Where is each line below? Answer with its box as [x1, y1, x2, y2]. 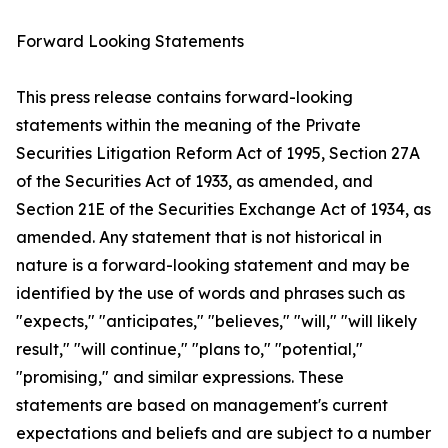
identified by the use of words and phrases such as [16, 283, 405, 304]
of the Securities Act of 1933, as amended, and [16, 171, 373, 192]
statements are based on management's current [16, 395, 388, 416]
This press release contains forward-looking [16, 87, 353, 108]
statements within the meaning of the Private [16, 115, 361, 136]
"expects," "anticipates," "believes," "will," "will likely [16, 311, 417, 332]
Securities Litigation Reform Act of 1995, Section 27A [16, 143, 420, 164]
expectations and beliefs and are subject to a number [16, 423, 431, 444]
